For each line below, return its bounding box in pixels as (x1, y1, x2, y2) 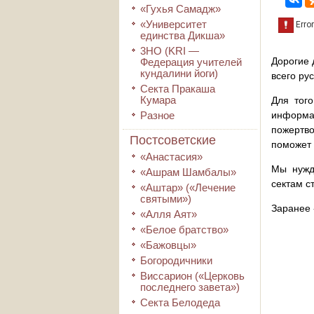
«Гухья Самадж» (140, 3, 221, 15)
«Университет (140, 18, 207, 30)
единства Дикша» (140, 29, 225, 41)
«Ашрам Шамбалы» (140, 166, 236, 178)
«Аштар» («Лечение (140, 182, 235, 193)
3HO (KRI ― (140, 45, 199, 57)
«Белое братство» (140, 224, 228, 235)
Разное (140, 109, 175, 121)
